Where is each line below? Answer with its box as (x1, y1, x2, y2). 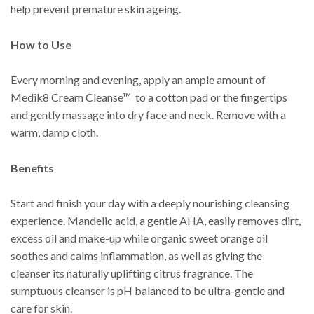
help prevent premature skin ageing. (11, 2, 181, 15)
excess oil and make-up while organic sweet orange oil (11, 231, 268, 245)
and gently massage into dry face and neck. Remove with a (11, 108, 286, 122)
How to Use (11, 37, 71, 51)
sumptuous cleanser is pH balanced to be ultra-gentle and (11, 284, 285, 298)
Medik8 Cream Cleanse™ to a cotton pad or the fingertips (11, 90, 287, 104)
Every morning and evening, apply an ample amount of (11, 73, 266, 87)
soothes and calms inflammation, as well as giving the (11, 249, 262, 263)
